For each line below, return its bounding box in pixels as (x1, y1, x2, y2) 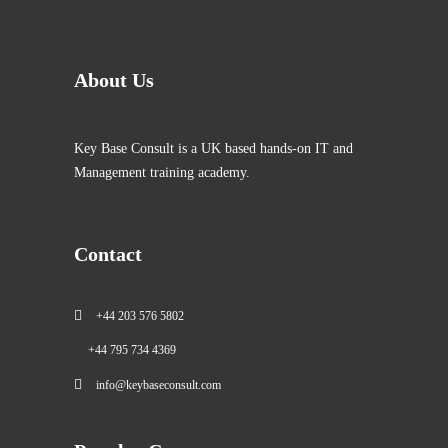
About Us (74, 68, 154, 91)
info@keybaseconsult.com (96, 378, 221, 393)
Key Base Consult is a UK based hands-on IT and (74, 140, 353, 156)
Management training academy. (74, 164, 250, 180)
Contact (74, 242, 142, 265)
